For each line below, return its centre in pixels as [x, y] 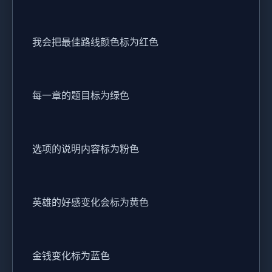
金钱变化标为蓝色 [71, 256]
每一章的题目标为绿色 [81, 96]
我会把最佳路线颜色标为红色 [95, 42]
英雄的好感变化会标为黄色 [90, 202]
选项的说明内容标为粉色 [86, 149]
